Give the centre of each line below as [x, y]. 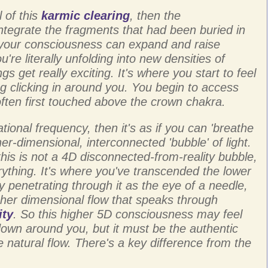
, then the [155, 15]
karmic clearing [86, 15]
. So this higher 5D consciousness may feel [128, 214]
